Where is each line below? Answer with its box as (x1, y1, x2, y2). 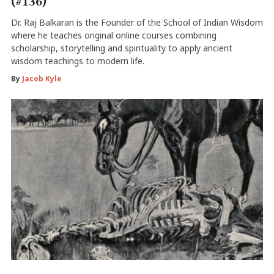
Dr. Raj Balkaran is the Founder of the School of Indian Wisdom (10, 16, 263, 28)
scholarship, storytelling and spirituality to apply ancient (10, 42, 232, 54)
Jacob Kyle (21, 73, 62, 84)
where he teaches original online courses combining (10, 29, 217, 41)
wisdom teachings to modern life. (10, 54, 144, 67)
